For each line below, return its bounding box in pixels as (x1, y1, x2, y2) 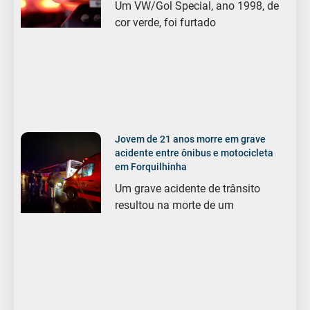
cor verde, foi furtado (115, 15, 217, 29)
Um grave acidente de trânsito (115, 182, 261, 196)
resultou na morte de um (115, 199, 235, 212)
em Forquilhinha (115, 161, 188, 173)
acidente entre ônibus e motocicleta (115, 147, 274, 159)
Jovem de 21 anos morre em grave (115, 134, 266, 145)
